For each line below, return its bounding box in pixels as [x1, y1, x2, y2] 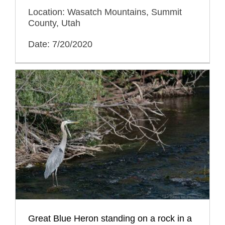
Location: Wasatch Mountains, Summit [28, 7, 182, 17]
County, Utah [28, 18, 80, 28]
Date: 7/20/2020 [28, 39, 92, 49]
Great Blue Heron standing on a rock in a [28, 213, 192, 223]
